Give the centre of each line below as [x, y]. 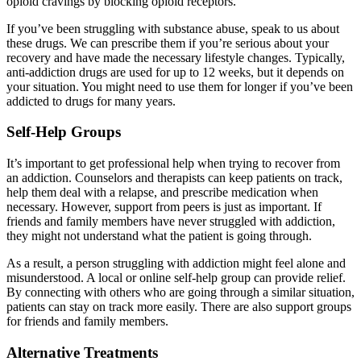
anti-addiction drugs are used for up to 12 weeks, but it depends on [175, 72]
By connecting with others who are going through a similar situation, [180, 293]
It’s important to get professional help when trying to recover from [173, 164]
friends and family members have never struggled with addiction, [171, 222]
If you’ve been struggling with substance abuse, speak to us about [173, 28]
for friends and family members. [87, 322]
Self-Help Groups [64, 132]
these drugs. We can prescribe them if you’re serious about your [168, 43]
